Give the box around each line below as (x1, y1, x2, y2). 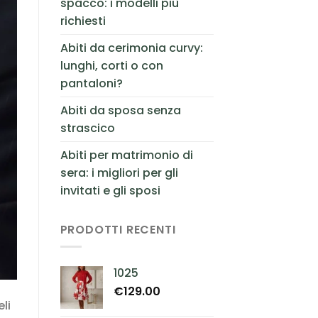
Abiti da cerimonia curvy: (60, 39, 203, 56)
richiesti (60, 12, 106, 29)
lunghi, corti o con (60, 57, 163, 74)
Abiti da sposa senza (60, 102, 181, 119)
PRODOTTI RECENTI (60, 221, 176, 238)
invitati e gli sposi (60, 182, 160, 199)
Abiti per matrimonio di (60, 146, 193, 163)
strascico (60, 119, 115, 136)
